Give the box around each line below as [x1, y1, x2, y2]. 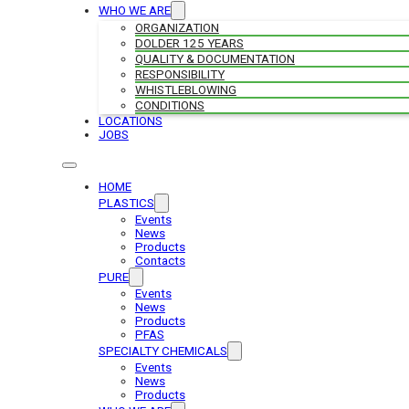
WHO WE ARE [98, 4, 171, 18]
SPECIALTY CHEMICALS [98, 344, 227, 359]
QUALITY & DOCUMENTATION [134, 52, 295, 67]
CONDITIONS [134, 99, 204, 113]
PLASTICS [98, 196, 154, 211]
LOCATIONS [98, 114, 163, 129]
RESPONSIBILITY [134, 68, 225, 82]
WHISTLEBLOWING [134, 83, 236, 98]
